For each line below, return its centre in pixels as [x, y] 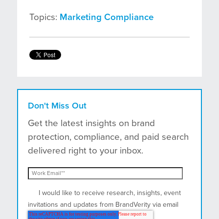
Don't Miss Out [57, 105]
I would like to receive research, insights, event [110, 193]
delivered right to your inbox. [86, 150]
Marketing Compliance [107, 17]
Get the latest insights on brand [91, 123]
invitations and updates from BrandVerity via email [103, 204]
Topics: [44, 17]
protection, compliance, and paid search [108, 137]
